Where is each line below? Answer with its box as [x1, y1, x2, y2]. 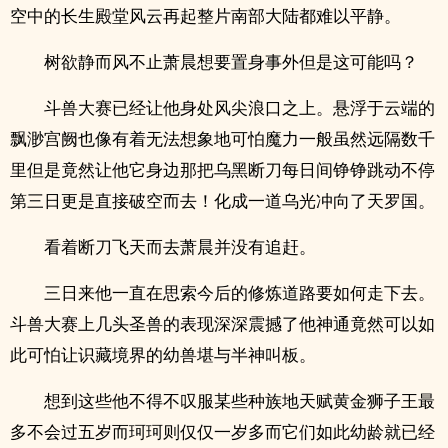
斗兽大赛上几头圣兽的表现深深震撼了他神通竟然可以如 [10, 312, 435, 335]
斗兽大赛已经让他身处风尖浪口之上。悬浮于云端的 [44, 96, 435, 119]
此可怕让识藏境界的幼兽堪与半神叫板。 [10, 343, 316, 366]
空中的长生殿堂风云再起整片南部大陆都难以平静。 [10, 4, 401, 27]
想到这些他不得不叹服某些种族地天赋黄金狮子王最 [44, 389, 435, 412]
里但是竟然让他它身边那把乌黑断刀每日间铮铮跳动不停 [10, 158, 435, 181]
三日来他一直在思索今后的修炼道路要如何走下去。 [44, 281, 435, 304]
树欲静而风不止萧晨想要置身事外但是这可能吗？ [44, 50, 418, 73]
